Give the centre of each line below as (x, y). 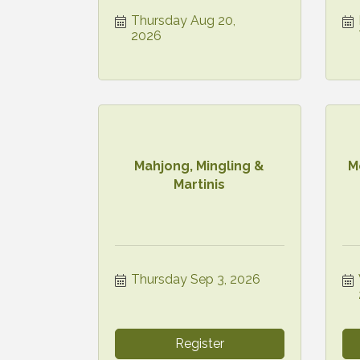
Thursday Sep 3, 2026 (196, 279)
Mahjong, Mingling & (200, 166)
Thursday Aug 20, (183, 20)
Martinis (200, 184)
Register (199, 343)
